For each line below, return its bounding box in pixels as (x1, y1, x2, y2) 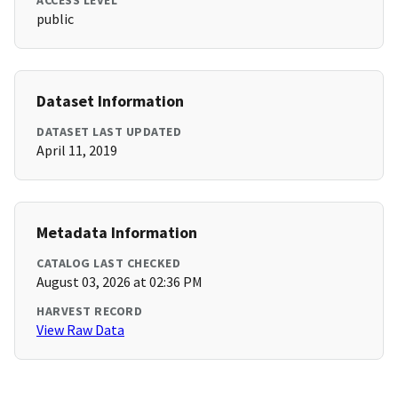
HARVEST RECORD (36, 303, 142, 320)
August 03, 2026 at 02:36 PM (36, 273, 203, 291)
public (36, 10, 74, 28)
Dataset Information (36, 91, 184, 112)
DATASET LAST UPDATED (36, 123, 181, 140)
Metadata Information (36, 222, 197, 243)
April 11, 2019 (36, 141, 117, 160)
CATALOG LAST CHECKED (36, 255, 180, 272)
